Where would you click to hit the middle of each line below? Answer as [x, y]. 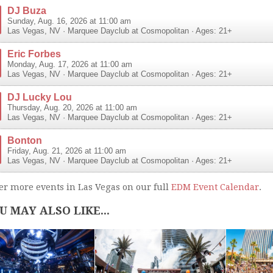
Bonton [25, 140]
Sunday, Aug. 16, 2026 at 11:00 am [69, 22]
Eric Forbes [34, 54]
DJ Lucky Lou [40, 97]
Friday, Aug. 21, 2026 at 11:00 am [67, 151]
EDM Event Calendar [215, 187]
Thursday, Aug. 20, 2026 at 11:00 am [72, 108]
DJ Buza [27, 11]
